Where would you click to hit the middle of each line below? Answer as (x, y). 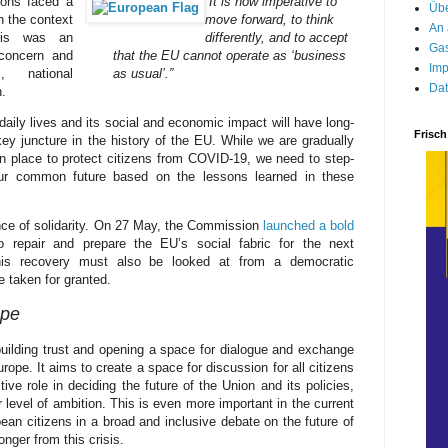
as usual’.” (143, 73)
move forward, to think (270, 19)
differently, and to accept (277, 37)
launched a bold (308, 226)
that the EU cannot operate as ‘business (229, 55)
